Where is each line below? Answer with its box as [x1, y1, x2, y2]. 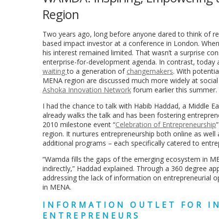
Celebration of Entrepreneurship [115, 119, 216, 129]
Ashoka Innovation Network [43, 85, 131, 94]
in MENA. [43, 182, 71, 192]
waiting [43, 66, 67, 76]
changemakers [127, 66, 173, 76]
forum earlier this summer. [131, 85, 217, 94]
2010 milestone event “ [43, 119, 115, 129]
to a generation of [67, 66, 127, 76]
